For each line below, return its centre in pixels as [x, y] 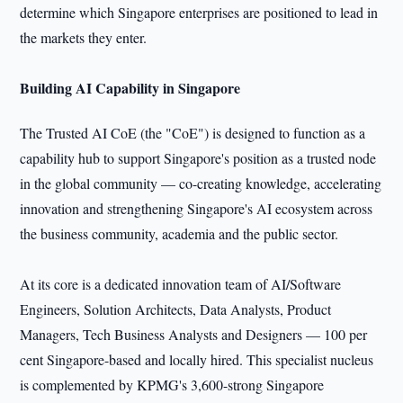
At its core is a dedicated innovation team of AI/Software [181, 284]
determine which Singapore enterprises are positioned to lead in [199, 12]
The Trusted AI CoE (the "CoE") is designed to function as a [193, 133]
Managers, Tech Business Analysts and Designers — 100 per [194, 334]
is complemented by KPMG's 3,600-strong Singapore [172, 385]
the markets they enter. [84, 37]
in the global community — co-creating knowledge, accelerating [201, 183]
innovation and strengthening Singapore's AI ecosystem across [197, 208]
